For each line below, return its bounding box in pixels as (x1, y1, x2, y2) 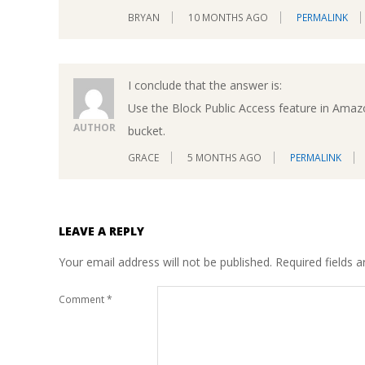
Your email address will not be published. (59, 254, 272, 270)
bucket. (128, 122, 165, 139)
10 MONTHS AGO (188, 10, 268, 24)
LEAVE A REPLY (59, 223, 144, 240)
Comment (59, 292, 107, 306)
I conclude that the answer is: (128, 77, 282, 93)
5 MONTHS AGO (187, 151, 262, 165)
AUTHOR (73, 120, 116, 134)
